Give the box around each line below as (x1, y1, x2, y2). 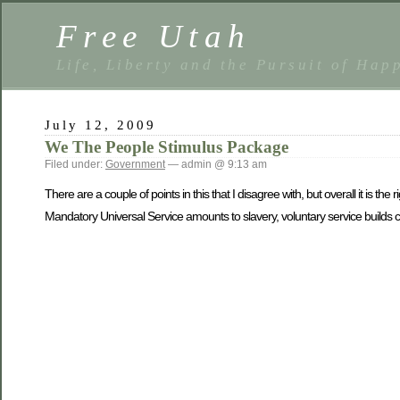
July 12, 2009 (45, 117, 157, 132)
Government (105, 158, 165, 171)
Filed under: (45, 158, 105, 171)
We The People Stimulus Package (45, 137, 288, 156)
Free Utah (56, 18, 252, 54)
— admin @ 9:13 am (165, 158, 267, 171)
